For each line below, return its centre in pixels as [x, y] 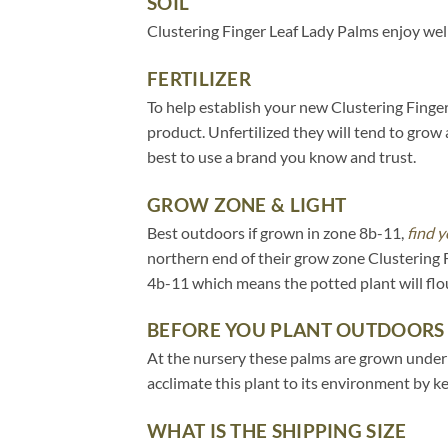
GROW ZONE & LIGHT [247, 204]
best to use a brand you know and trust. [281, 156]
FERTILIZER [199, 78]
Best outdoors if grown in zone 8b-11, [277, 232]
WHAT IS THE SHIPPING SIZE [277, 431]
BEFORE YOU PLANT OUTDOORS [296, 330]
